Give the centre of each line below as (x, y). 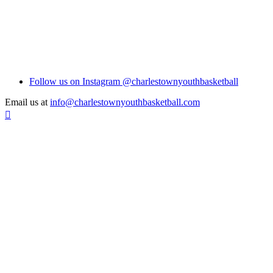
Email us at (27, 102)
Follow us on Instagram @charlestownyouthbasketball (134, 81)
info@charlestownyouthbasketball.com (125, 102)
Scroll (16, 112)
